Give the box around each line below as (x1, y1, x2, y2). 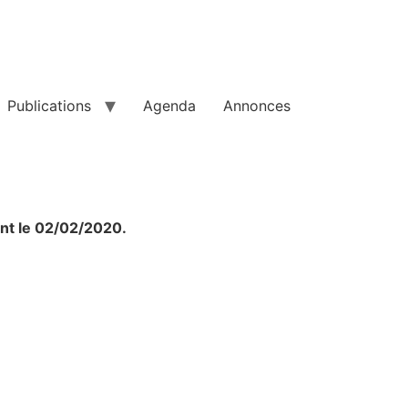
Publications (7, 97, 91, 115)
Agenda (143, 97, 196, 115)
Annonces (223, 97, 291, 115)
